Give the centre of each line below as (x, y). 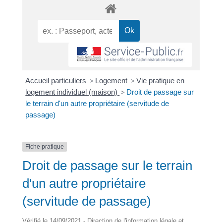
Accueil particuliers (57, 80)
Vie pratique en (161, 80)
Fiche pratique (44, 146)
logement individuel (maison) (73, 92)
